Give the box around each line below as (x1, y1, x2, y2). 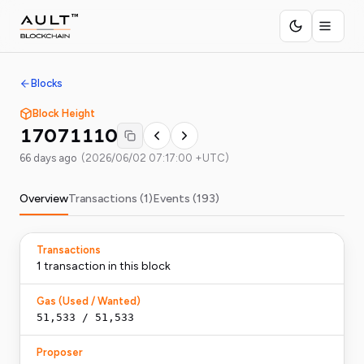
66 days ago (19, 152, 76, 164)
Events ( (153, 192, 197, 206)
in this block (106, 259, 171, 273)
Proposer (37, 346, 83, 358)
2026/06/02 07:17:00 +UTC (85, 152, 225, 164)
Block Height (32, 107, 95, 119)
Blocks (31, 77, 63, 89)
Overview (19, 192, 68, 206)
